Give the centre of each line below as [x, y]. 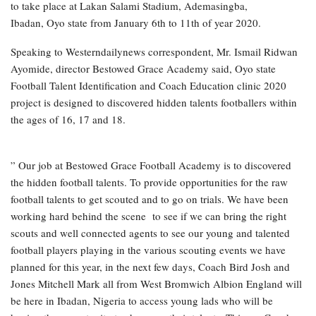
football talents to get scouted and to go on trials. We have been [150, 199]
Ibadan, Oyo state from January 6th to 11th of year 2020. [136, 23]
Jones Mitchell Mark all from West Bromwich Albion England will [156, 284]
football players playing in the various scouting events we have [148, 250]
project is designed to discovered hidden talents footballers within [154, 103]
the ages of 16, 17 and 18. [68, 120]
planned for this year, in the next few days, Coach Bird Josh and [150, 267]
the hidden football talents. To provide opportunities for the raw [149, 182]
